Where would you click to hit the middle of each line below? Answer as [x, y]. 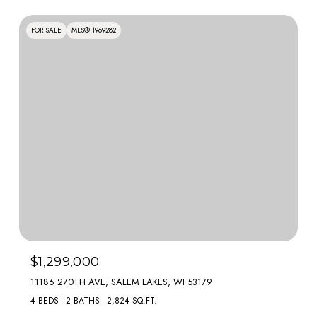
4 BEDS [45, 301]
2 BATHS [83, 301]
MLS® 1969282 [94, 30]
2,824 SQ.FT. [132, 301]
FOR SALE [46, 30]
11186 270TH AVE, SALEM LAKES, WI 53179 [121, 282]
